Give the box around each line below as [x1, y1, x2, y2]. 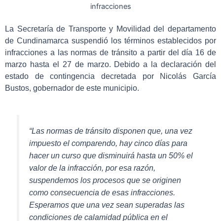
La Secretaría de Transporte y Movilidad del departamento [5, 24, 216, 33]
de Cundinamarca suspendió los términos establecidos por [5, 36, 216, 45]
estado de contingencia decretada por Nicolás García [5, 72, 216, 80]
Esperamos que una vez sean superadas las [29, 200, 185, 209]
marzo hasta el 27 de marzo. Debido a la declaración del [5, 60, 216, 69]
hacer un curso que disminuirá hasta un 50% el [29, 151, 193, 160]
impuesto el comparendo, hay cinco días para [29, 139, 188, 147]
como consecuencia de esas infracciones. [29, 188, 176, 197]
